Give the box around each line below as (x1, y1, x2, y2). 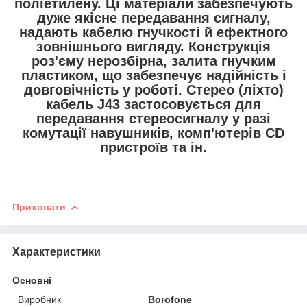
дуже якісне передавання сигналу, (36, 10, 271, 25)
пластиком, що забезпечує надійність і (21, 67, 286, 83)
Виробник (18, 293, 61, 305)
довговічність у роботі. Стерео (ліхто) (23, 82, 284, 97)
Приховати (12, 201, 66, 212)
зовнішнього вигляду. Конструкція (36, 38, 271, 54)
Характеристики (12, 245, 101, 258)
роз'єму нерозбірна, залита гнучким (31, 53, 276, 69)
